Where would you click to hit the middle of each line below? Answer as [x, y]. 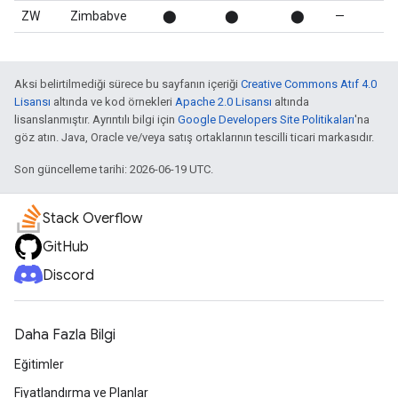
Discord [68, 275]
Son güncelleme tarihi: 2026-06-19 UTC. [114, 169]
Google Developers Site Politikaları [266, 119]
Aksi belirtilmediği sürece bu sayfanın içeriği [127, 84]
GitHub [66, 247]
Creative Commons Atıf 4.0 [309, 84]
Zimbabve [99, 16]
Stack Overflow [92, 219]
